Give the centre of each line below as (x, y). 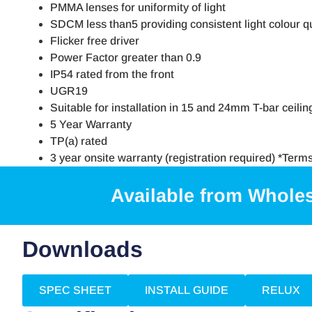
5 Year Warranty (91, 125)
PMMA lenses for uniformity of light (138, 8)
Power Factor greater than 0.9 (126, 58)
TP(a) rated (79, 141)
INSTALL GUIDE (187, 290)
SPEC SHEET (75, 290)
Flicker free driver (95, 41)
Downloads (83, 250)
